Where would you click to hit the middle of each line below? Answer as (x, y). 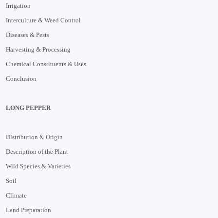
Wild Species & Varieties (38, 166)
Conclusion (21, 78)
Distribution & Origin (34, 137)
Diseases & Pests (27, 35)
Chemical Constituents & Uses (46, 64)
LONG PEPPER (28, 108)
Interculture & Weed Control (43, 20)
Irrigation (18, 5)
